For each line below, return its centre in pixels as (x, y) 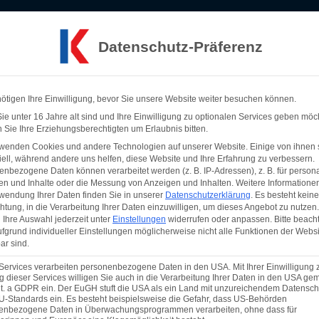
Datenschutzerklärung (208, 195)
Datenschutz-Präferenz (180, 46)
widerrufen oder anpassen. (219, 219)
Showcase (178, 75)
